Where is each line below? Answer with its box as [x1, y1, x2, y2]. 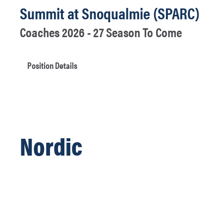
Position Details [27, 59, 77, 71]
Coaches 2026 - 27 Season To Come [20, 23, 182, 41]
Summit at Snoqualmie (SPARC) [20, 1, 200, 24]
